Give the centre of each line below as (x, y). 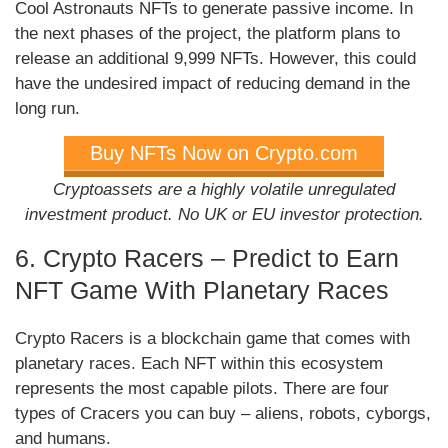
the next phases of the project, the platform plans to (207, 34)
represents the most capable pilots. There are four (202, 389)
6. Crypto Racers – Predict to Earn (207, 258)
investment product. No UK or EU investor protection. (224, 215)
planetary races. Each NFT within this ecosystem (199, 364)
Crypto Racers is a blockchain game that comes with (212, 339)
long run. (47, 109)
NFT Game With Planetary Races (202, 290)
